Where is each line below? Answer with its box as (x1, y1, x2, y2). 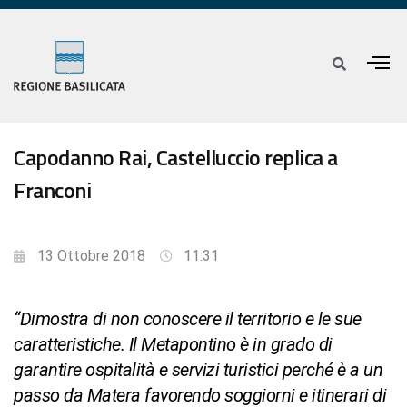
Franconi (14, 174, 91, 207)
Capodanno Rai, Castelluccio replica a (14, 141, 338, 174)
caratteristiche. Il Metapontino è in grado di (14, 333, 333, 356)
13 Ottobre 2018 (37, 247, 145, 265)
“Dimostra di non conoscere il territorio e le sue (14, 308, 362, 331)
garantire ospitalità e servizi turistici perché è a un (14, 359, 382, 382)
